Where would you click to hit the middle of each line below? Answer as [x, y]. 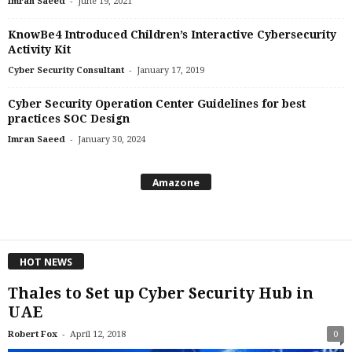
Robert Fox [33, 335]
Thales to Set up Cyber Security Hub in [161, 294]
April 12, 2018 [98, 335]
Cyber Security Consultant [66, 70]
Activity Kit [39, 49]
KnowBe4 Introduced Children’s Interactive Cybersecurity [172, 34]
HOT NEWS [46, 262]
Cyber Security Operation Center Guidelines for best [157, 103]
